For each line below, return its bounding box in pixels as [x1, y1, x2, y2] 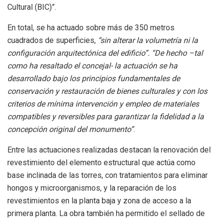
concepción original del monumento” [7, 124, 133, 134]
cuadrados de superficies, [7, 35, 98, 45]
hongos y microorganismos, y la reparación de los [7, 183, 176, 193]
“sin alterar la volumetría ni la [98, 35, 198, 45]
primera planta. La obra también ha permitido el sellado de [7, 208, 205, 218]
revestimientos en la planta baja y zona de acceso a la [7, 196, 191, 205]
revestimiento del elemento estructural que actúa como [7, 157, 196, 167]
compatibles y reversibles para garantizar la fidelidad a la [7, 111, 204, 121]
